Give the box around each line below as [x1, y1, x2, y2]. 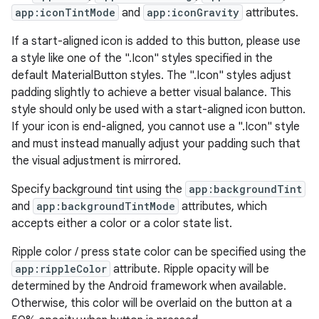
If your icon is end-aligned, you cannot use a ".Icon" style [11, 120, 300, 134]
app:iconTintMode [15, 6, 115, 19]
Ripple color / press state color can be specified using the [11, 245, 306, 259]
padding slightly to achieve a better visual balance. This [11, 85, 291, 100]
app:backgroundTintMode [36, 199, 175, 213]
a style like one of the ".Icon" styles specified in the [11, 51, 273, 66]
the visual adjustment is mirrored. [11, 154, 181, 168]
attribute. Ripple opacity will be [110, 262, 269, 276]
